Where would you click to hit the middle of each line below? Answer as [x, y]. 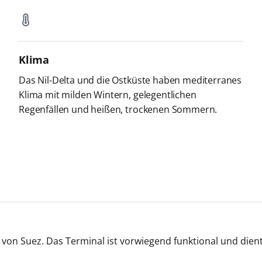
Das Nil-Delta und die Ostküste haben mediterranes [130, 80]
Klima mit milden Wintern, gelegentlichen [108, 94]
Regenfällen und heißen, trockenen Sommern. [118, 109]
